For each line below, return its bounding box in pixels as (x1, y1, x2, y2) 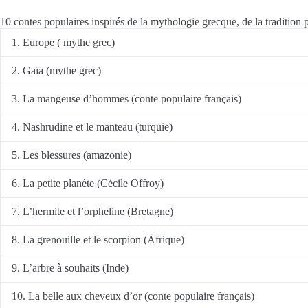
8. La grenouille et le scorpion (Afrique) (12, 234, 184, 246)
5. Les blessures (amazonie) (12, 149, 131, 162)
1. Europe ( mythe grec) (12, 36, 115, 49)
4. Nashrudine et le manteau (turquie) (12, 121, 173, 133)
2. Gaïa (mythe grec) (12, 65, 101, 77)
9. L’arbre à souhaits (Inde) (12, 262, 129, 274)
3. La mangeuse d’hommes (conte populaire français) (12, 93, 241, 105)
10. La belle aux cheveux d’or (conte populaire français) (12, 290, 254, 302)
